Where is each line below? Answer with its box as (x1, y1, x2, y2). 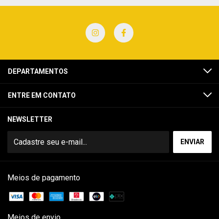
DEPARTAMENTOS (8, 67, 68, 75)
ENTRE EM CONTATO (8, 91, 76, 99)
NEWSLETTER (7, 115, 52, 123)
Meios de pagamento (7, 173, 80, 182)
